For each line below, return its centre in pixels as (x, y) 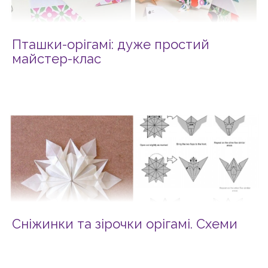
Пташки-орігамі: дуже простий (111, 45)
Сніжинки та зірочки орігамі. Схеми (125, 224)
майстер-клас (57, 59)
